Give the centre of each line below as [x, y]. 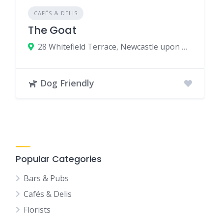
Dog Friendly [67, 83]
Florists [37, 210]
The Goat [52, 30]
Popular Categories [59, 159]
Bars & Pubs [46, 179]
